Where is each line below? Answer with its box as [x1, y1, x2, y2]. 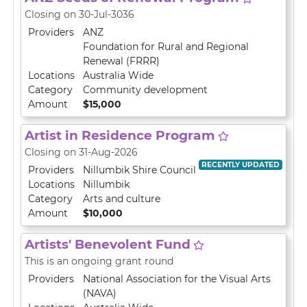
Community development [83, 84, 208, 96]
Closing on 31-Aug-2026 [25, 146, 138, 158]
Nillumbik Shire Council [83, 164, 196, 176]
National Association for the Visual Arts [83, 273, 271, 285]
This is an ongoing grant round [25, 255, 173, 267]
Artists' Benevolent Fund [25, 236, 191, 252]
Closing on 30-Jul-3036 [25, 8, 134, 21]
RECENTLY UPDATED [201, 160, 280, 169]
